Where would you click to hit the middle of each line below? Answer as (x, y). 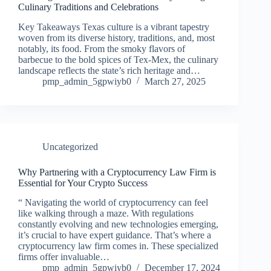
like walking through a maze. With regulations (106, 214)
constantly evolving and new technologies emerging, (118, 224)
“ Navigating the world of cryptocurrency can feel (113, 203)
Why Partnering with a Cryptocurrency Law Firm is (117, 172)
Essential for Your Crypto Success (83, 183)
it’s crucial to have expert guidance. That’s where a (115, 235)
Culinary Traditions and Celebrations (88, 7)
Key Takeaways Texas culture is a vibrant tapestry (114, 27)
